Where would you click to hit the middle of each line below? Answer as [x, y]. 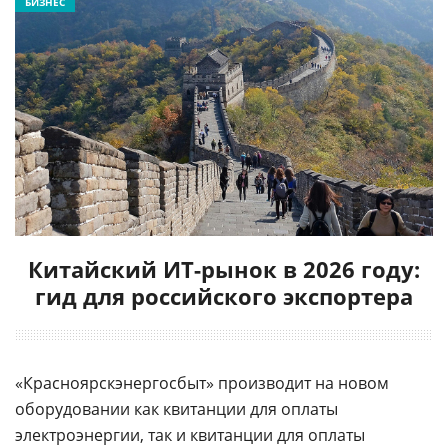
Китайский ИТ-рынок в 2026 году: [224, 268]
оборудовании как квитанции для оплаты [176, 408]
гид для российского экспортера [224, 295]
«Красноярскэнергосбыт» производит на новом [202, 382]
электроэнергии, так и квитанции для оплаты [190, 434]
